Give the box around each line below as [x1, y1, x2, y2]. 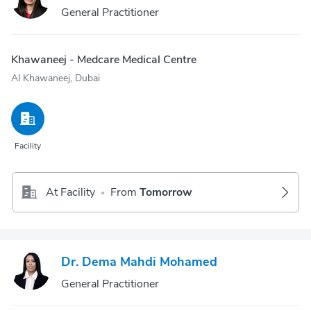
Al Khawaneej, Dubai [11, 72, 100, 85]
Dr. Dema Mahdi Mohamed [61, 253, 217, 270]
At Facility [46, 185, 95, 200]
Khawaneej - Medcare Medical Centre [11, 52, 196, 67]
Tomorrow [140, 185, 192, 200]
